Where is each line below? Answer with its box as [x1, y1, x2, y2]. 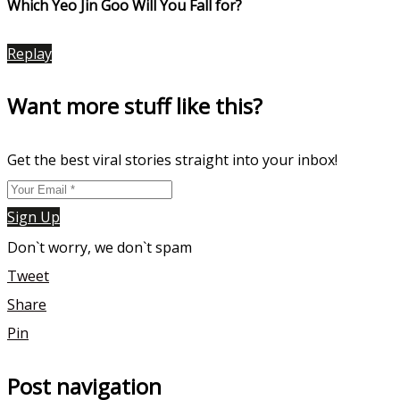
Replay [7, 43, 52, 63]
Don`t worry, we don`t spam [7, 237, 192, 258]
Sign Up [7, 207, 60, 228]
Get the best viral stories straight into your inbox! [7, 150, 337, 171]
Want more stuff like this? [7, 91, 262, 121]
